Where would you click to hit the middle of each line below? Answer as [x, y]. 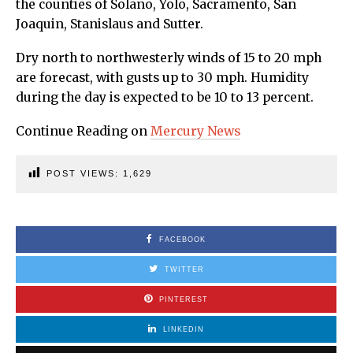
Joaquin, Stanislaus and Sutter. [110, 24]
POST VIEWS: [85, 173]
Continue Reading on [83, 131]
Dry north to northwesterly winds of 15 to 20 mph [169, 58]
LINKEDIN [184, 329]
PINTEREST [184, 299]
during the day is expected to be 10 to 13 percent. [165, 97]
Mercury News [195, 131]
